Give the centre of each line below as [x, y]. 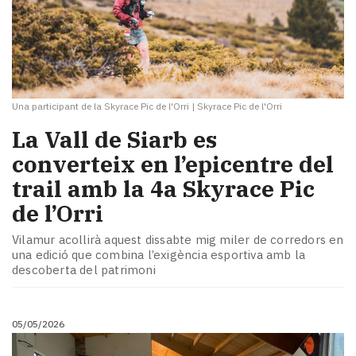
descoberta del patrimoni [84, 270]
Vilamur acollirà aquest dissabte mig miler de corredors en [178, 240]
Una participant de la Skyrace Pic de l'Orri [101, 106]
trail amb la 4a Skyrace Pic [163, 188]
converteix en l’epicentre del [173, 164]
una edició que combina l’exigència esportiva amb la [159, 255]
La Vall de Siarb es [114, 139]
